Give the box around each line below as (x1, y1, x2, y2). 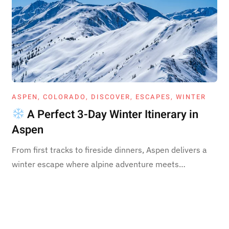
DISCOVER (91, 91, 131, 102)
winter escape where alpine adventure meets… (12, 158, 186, 169)
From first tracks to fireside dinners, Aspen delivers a (12, 144, 208, 155)
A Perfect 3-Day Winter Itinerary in (25, 106, 199, 123)
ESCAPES (135, 91, 171, 102)
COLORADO (43, 91, 86, 102)
